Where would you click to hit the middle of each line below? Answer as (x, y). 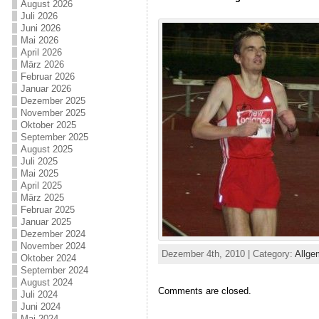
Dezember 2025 (53, 101)
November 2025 (53, 113)
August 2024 (46, 282)
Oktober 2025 (48, 125)
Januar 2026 (46, 89)
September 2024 (54, 270)
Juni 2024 (40, 307)
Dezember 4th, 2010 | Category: (228, 253)
